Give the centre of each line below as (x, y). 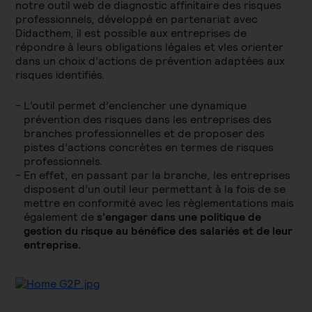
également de (60, 217)
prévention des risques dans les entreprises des (148, 119)
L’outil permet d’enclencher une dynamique (135, 106)
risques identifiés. (62, 75)
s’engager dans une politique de (179, 217)
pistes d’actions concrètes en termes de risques (149, 147)
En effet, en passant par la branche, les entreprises (157, 175)
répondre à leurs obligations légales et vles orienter (149, 47)
